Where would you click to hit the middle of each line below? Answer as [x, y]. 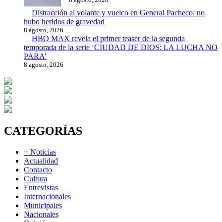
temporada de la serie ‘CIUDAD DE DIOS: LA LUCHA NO [121, 47]
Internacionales [47, 196]
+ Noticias [40, 152]
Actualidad [41, 161]
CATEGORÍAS [43, 131]
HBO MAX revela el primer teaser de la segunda [108, 38]
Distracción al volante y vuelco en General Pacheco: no [118, 13]
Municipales [43, 205]
